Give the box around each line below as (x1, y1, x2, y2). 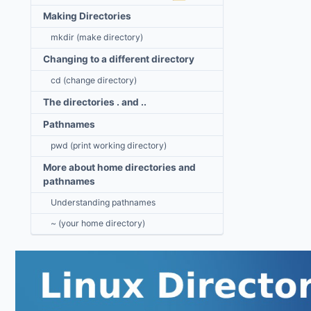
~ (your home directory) (50, 218, 145, 229)
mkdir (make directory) (50, 32, 143, 43)
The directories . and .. (42, 96, 146, 108)
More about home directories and (42, 162, 196, 174)
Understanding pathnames (50, 197, 155, 208)
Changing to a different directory (42, 53, 196, 65)
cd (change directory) (50, 75, 137, 86)
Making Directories (42, 10, 131, 22)
